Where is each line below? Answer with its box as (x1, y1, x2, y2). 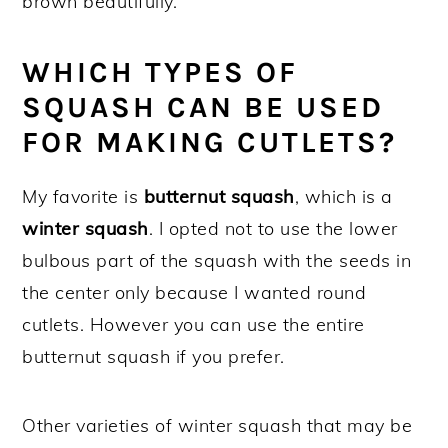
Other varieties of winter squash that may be (22, 413, 413, 437)
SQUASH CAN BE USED (22, 89, 385, 124)
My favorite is (22, 184, 144, 208)
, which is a (294, 184, 393, 208)
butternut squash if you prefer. (22, 344, 285, 368)
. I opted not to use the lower (148, 216, 398, 240)
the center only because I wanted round (22, 280, 367, 304)
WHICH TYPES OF (22, 54, 299, 89)
